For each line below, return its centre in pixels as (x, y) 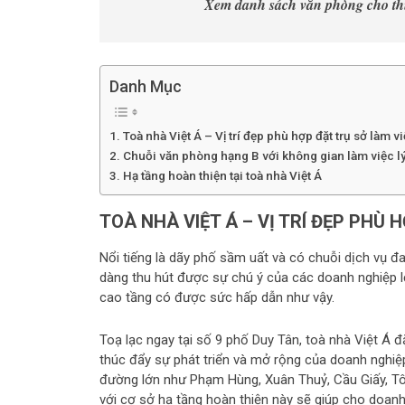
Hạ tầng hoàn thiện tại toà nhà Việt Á (222, 175)
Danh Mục (146, 86)
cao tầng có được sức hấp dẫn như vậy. (217, 297)
